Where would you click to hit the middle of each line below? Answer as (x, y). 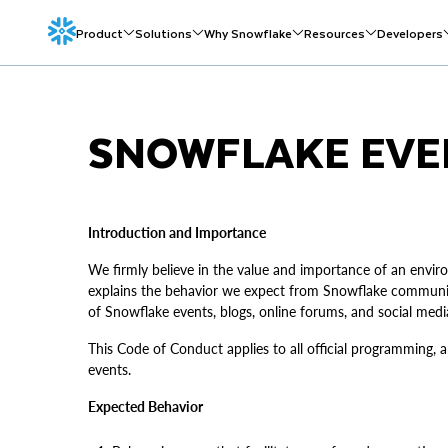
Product (99, 32)
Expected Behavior (145, 406)
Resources (334, 32)
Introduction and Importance (177, 232)
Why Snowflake (248, 32)
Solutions (163, 32)
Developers (410, 32)
